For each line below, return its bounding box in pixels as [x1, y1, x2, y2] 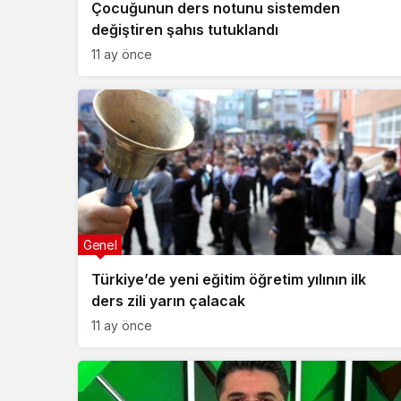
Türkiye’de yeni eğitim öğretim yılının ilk [91, 270, 366, 288]
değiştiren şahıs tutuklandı [91, 21, 278, 38]
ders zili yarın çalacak [91, 292, 245, 310]
